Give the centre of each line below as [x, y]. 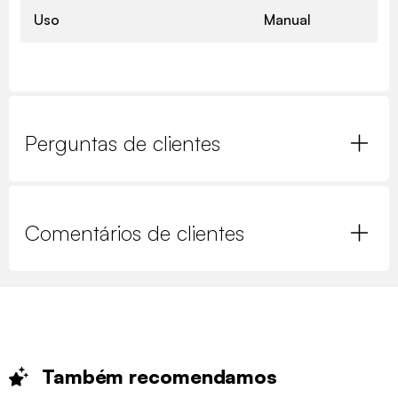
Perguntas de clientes [123, 143]
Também [85, 376]
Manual [287, 20]
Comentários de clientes [135, 233]
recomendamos [203, 376]
